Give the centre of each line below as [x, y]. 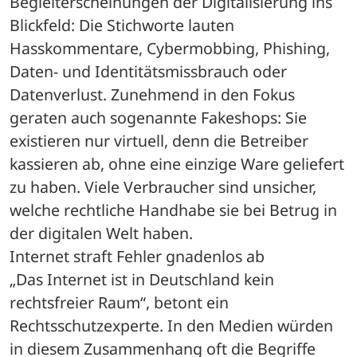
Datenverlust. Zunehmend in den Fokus [152, 94]
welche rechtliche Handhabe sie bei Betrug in [173, 210]
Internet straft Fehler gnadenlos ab [137, 256]
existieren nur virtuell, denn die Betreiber [159, 140]
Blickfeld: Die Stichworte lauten [122, 25]
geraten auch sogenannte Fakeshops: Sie [158, 117]
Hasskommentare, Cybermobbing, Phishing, [170, 48]
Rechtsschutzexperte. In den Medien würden [171, 325]
